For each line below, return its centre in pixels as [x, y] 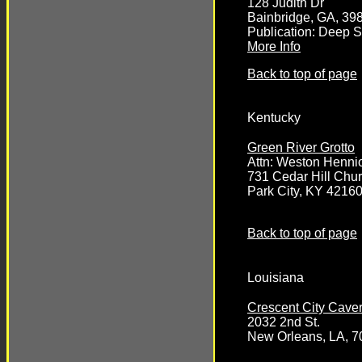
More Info [274, 46]
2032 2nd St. [284, 322]
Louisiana [276, 277]
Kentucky [274, 118]
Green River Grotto [301, 148]
